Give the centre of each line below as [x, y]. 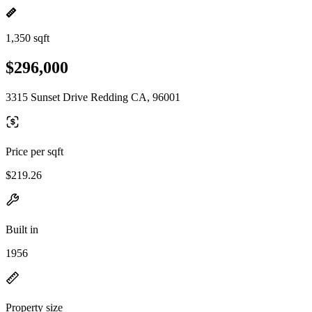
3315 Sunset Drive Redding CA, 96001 [93, 97]
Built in [22, 229]
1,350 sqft [28, 38]
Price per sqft [34, 151]
